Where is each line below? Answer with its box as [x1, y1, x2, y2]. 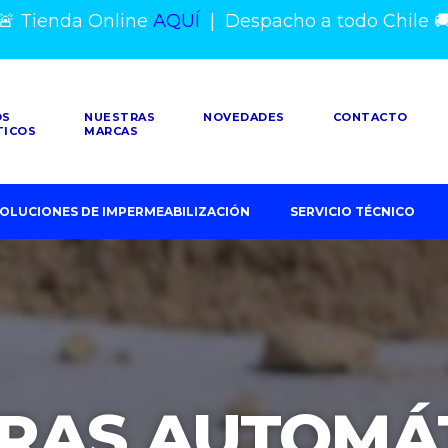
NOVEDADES [203, 110, 285, 125]
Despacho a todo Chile [224, 10, 434, 32]
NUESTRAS [84, 110, 156, 125]
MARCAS [84, 124, 139, 139]
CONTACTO [332, 110, 408, 125]
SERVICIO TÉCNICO [290, 203, 415, 219]
